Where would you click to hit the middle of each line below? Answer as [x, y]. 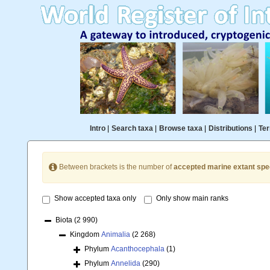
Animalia [116, 235]
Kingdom [86, 235]
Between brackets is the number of [115, 167]
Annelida [126, 264]
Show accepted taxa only [95, 199]
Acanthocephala [138, 249]
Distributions [230, 128]
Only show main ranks [192, 199]
